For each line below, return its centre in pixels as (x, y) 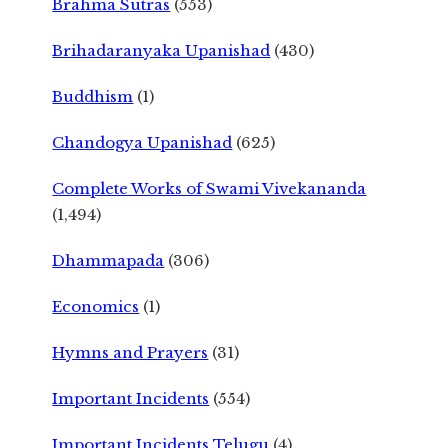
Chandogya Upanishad (142, 142)
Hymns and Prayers (130, 352)
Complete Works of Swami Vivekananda (209, 188)
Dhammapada (108, 260)
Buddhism (93, 96)
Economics (96, 306)
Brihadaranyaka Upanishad (161, 50)
